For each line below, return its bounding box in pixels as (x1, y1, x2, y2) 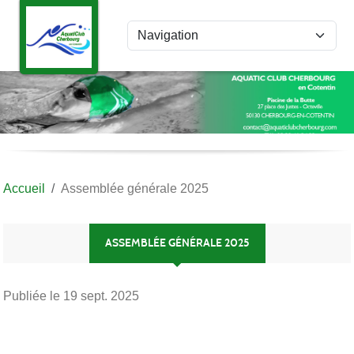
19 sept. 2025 (63, 288, 139, 303)
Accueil (3, 181, 45, 195)
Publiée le (3, 288, 63, 303)
